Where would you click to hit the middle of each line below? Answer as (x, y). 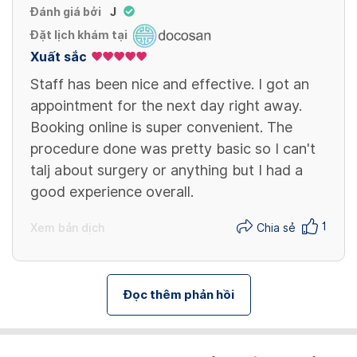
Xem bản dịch (67, 228)
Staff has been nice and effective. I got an (170, 84)
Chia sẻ (276, 228)
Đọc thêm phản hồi (178, 294)
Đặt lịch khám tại (79, 35)
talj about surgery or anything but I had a (167, 170)
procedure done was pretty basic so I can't (173, 148)
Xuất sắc (59, 57)
